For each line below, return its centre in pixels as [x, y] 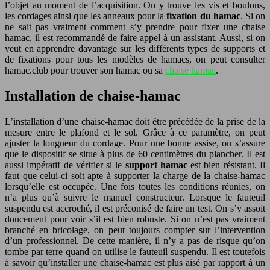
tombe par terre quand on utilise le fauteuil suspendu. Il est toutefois [135, 251]
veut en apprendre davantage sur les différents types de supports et [135, 48]
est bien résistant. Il [226, 165]
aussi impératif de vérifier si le [64, 165]
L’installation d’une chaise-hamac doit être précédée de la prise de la [135, 121]
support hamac [155, 165]
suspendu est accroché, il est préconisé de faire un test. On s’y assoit [135, 208]
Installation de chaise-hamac [93, 96]
